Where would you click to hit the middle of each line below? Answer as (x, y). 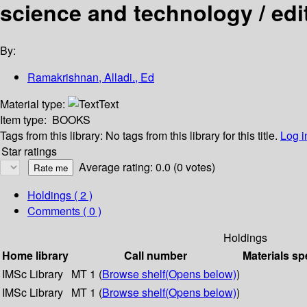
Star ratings (29, 151)
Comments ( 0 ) (64, 211)
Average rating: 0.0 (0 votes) (147, 167)
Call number (156, 256)
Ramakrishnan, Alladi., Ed (91, 77)
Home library (35, 256)
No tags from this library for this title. (192, 136)
